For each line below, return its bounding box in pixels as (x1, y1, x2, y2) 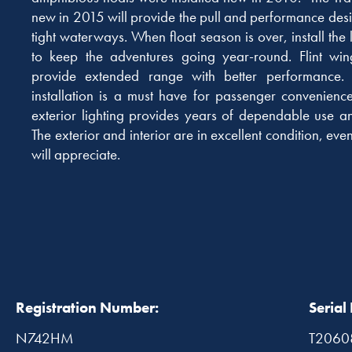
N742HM (16, 328, 73, 349)
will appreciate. (31, 144, 120, 164)
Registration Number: (16, 298, 159, 318)
